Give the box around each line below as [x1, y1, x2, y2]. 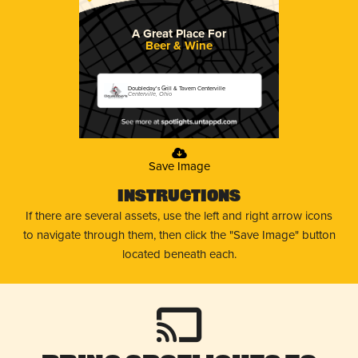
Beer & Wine [145, 36, 213, 54]
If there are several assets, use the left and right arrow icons [26, 206, 332, 225]
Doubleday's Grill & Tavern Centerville [128, 83, 226, 93]
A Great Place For [132, 24, 226, 42]
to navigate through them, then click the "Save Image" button [22, 225, 336, 244]
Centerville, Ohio [128, 89, 173, 98]
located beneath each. [121, 245, 237, 263]
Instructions [117, 189, 241, 205]
